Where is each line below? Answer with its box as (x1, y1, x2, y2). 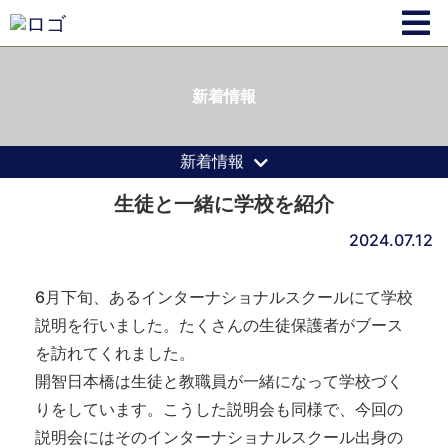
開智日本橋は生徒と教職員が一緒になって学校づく (35, 370, 403, 391)
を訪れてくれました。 (35, 342, 195, 363)
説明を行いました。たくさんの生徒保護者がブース (35, 314, 403, 335)
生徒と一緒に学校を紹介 (114, 191, 334, 216)
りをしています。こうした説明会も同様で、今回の (35, 398, 403, 419)
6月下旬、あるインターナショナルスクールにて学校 (35, 286, 413, 307)
